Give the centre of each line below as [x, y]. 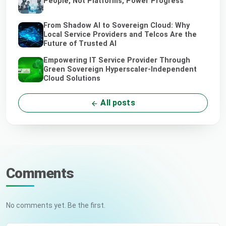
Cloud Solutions [72, 79]
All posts [117, 103]
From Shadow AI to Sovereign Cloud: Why [117, 26]
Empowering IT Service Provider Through [117, 61]
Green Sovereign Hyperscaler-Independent [120, 70]
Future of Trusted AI [80, 44]
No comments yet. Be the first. [56, 206]
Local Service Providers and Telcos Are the [120, 35]
